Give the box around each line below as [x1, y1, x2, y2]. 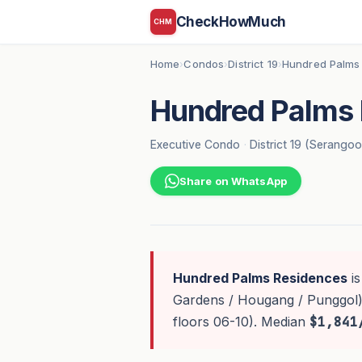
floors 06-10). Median [172, 314, 309, 330]
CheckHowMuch [175, 13, 286, 30]
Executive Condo [149, 137, 240, 151]
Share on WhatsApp [179, 175, 287, 187]
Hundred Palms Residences [172, 270, 347, 286]
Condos [183, 57, 225, 70]
